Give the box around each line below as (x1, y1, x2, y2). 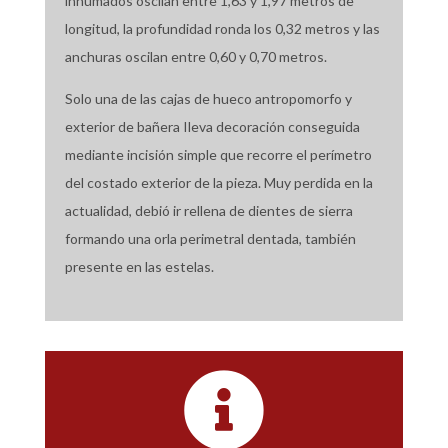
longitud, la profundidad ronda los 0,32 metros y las (64, 20, 380, 38)
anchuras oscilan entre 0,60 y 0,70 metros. (64, 48, 333, 66)
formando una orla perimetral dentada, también (64, 230, 356, 248)
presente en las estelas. (64, 258, 217, 276)
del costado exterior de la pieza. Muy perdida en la (64, 174, 373, 192)
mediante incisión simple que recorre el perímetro (64, 146, 372, 164)
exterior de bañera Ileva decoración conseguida (64, 118, 360, 136)
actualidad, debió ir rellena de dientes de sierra (64, 202, 353, 220)
